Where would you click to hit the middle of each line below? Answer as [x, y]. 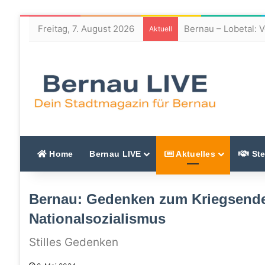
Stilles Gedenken [73, 242]
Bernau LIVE [115, 153]
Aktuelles [195, 153]
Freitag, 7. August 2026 [86, 29]
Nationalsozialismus [97, 218]
